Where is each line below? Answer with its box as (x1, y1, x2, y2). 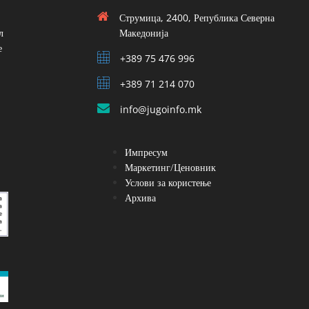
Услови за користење (124, 175, 211, 189)
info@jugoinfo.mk (119, 102, 201, 116)
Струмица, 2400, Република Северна (119, 10, 275, 24)
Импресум (124, 145, 168, 159)
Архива (124, 190, 156, 204)
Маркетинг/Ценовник (124, 160, 216, 174)
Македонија (119, 26, 168, 39)
